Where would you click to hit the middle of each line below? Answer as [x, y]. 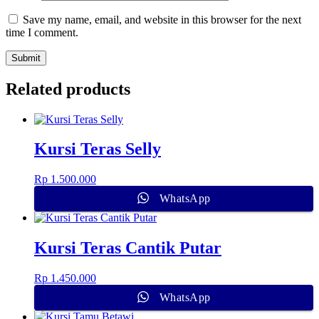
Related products [68, 89]
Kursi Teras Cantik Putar [128, 248]
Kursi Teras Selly [98, 149]
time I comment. [42, 32]
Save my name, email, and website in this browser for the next [162, 19]
